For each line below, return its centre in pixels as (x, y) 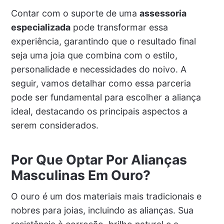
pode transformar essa (119, 27)
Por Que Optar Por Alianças (99, 160)
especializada (40, 27)
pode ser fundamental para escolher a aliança (106, 97)
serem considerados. (54, 125)
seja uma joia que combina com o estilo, (94, 55)
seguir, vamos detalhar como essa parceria (101, 83)
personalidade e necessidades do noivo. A (98, 69)
